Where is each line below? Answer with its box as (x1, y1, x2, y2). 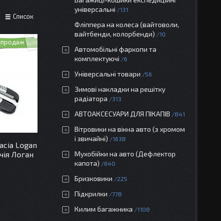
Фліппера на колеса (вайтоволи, (74, 20, 179, 29)
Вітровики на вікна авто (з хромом (74, 125, 185, 133)
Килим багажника (74, 205, 133, 213)
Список (13, 12, 34, 20)
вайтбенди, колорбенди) (74, 30, 155, 38)
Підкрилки (74, 189, 108, 198)
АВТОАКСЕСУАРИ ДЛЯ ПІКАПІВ (74, 110, 170, 118)
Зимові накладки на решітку (74, 85, 165, 93)
